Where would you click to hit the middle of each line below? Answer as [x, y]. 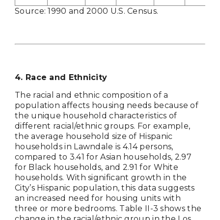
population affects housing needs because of [107, 106]
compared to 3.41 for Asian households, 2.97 [103, 157]
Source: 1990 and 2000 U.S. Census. [87, 11]
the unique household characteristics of [96, 116]
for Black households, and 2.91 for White [96, 167]
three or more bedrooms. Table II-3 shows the [108, 209]
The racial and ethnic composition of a [92, 95]
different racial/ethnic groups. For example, [103, 126]
